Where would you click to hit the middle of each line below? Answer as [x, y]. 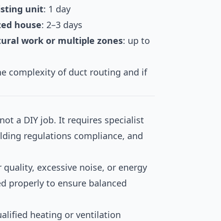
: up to [136, 40]
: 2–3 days [62, 25]
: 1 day [57, 9]
